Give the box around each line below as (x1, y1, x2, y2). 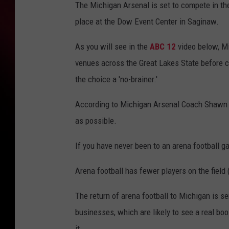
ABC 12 (150, 41, 176, 52)
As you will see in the (75, 41, 150, 52)
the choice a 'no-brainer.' (75, 74, 157, 85)
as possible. (75, 116, 117, 126)
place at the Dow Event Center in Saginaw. (75, 16, 219, 27)
